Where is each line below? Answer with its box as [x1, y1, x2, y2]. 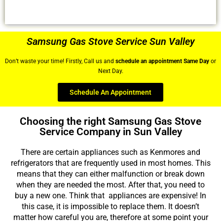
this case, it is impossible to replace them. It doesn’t [22, 202, 199, 212]
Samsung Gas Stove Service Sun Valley [26, 35, 195, 47]
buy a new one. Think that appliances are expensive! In [15, 191, 206, 201]
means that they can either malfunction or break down [16, 169, 205, 179]
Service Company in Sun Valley [39, 126, 182, 138]
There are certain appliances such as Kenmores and [21, 147, 200, 157]
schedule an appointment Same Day [115, 57, 209, 65]
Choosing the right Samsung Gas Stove [20, 115, 201, 128]
